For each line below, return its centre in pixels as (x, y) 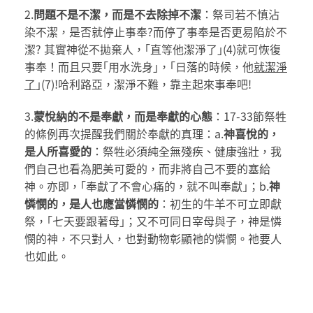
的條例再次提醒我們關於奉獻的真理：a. (124, 133)
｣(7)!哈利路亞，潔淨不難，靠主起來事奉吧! (144, 83)
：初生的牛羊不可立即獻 (220, 203)
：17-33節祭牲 (249, 116)
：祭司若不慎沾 (240, 14)
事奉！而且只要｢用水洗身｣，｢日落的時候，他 (139, 66)
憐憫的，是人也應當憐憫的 (92, 203)
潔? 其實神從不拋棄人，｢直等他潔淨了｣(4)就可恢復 (153, 49)
